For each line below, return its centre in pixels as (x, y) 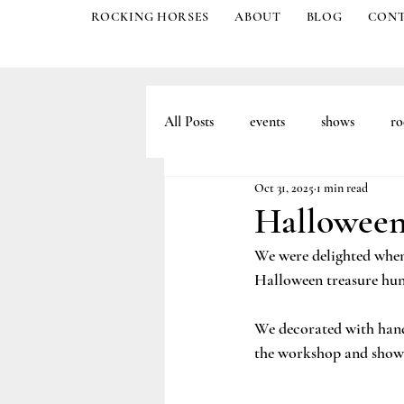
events (267, 121)
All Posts (189, 121)
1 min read (342, 188)
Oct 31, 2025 (284, 188)
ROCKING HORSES (151, 17)
